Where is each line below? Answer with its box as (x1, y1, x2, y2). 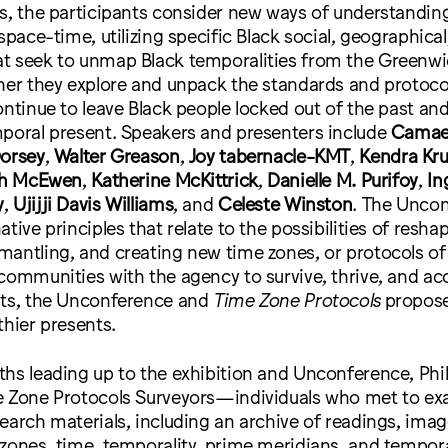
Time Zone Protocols (213, 288, 385, 311)
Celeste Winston (217, 192, 353, 215)
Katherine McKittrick (91, 168, 258, 191)
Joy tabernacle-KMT (188, 144, 351, 167)
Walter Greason (53, 144, 180, 167)
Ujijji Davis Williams (13, 192, 174, 215)
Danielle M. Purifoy (267, 168, 419, 191)
